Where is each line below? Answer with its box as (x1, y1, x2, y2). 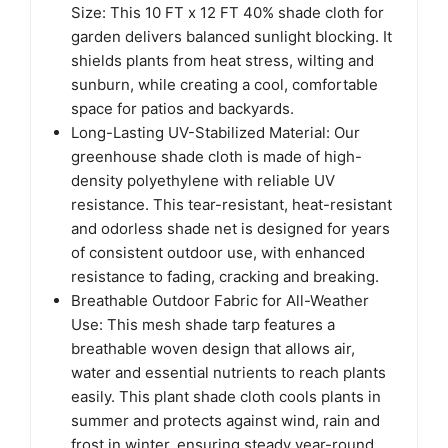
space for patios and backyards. (71, 98, 294, 118)
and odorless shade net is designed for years (71, 218, 390, 238)
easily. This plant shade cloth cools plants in (71, 386, 381, 406)
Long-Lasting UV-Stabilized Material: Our (71, 122, 360, 142)
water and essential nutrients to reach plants (71, 362, 386, 382)
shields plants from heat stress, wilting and (71, 50, 374, 70)
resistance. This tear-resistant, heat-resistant (71, 194, 392, 214)
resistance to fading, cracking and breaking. (71, 266, 379, 286)
